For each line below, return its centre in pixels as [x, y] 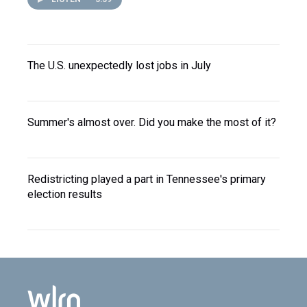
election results [65, 194]
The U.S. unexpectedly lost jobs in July [119, 65]
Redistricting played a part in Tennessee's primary [147, 179]
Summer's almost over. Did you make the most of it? [152, 122]
